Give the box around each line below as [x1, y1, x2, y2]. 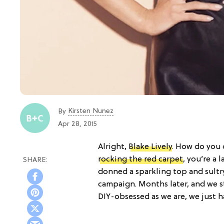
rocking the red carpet [98, 154, 183, 164]
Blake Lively [128, 142, 172, 151]
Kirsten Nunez [68, 107, 113, 115]
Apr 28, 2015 [58, 120, 97, 128]
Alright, [98, 142, 128, 151]
